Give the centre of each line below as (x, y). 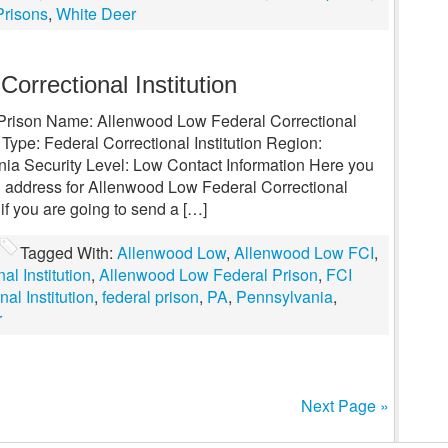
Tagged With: (68, 252)
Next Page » (345, 405)
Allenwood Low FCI (304, 252)
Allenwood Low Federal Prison (208, 274)
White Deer (96, 13)
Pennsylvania (284, 296)
